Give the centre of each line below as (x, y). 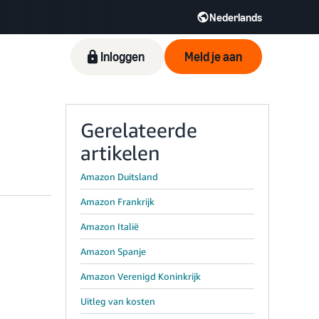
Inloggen (123, 57)
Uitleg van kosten (118, 301)
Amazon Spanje (113, 251)
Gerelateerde (139, 130)
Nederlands (236, 17)
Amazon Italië (110, 226)
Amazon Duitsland (119, 177)
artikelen (120, 153)
